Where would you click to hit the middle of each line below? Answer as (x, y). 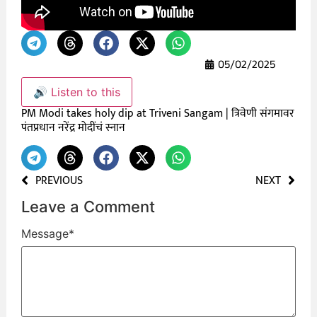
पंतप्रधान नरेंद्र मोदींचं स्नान (74, 127)
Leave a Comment (88, 207)
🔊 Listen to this (77, 92)
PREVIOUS (59, 181)
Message (45, 233)
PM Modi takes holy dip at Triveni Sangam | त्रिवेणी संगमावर (158, 113)
